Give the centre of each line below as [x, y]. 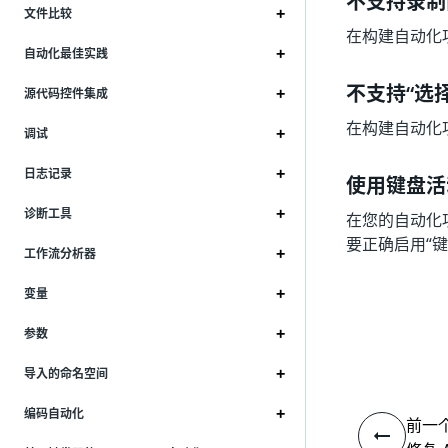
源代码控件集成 [66, 94]
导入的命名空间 [66, 374]
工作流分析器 [60, 254]
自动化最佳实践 [66, 54]
